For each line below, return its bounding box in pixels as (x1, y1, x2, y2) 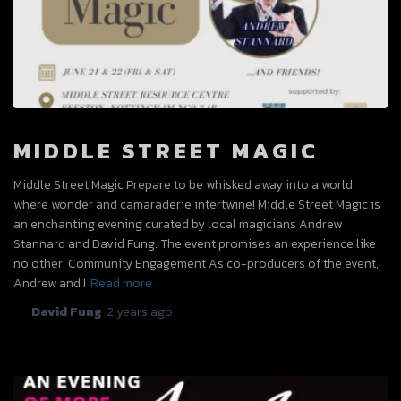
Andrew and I (13, 273, 86, 293)
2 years (107, 302, 148, 321)
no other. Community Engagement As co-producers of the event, (13, 253, 379, 273)
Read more (90, 273, 152, 293)
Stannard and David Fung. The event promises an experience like (13, 234, 376, 253)
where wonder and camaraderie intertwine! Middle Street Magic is (13, 194, 380, 214)
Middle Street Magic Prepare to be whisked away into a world (13, 175, 353, 194)
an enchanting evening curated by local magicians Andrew (13, 214, 342, 234)
